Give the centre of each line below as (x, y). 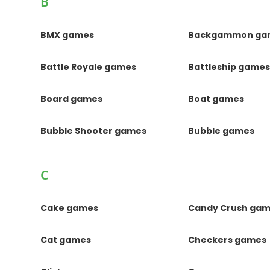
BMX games (67, 35)
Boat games (216, 99)
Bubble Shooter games (94, 131)
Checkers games (228, 240)
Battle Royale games (89, 67)
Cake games (70, 208)
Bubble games (221, 131)
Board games (72, 99)
